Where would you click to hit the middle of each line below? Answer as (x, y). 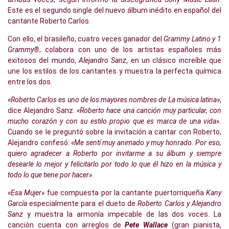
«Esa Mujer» (26, 192)
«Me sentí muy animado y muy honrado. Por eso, (146, 142)
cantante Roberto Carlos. (49, 21)
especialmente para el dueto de (83, 203)
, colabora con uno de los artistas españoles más (130, 49)
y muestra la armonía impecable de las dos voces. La (122, 214)
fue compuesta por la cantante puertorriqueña (124, 192)
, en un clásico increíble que (174, 60)
